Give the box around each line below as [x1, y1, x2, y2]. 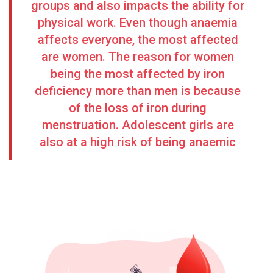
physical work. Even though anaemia [38, 15, 238, 30]
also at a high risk [40, 135, 137, 149]
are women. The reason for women [41, 49, 234, 64]
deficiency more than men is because [35, 83, 241, 98]
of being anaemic [140, 135, 236, 149]
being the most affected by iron [51, 66, 225, 81]
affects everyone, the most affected [37, 32, 238, 47]
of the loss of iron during [69, 101, 207, 115]
